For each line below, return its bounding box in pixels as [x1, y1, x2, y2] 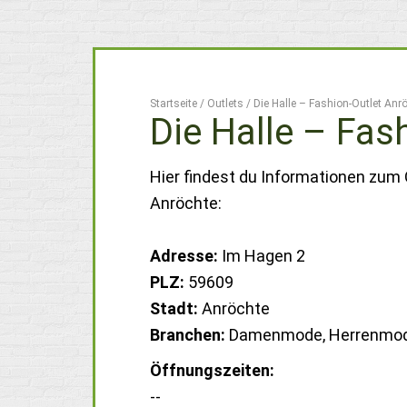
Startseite [150, 97, 197, 110]
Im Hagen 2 [218, 246, 305, 265]
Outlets [207, 97, 243, 110]
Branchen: [150, 325, 225, 344]
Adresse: [150, 246, 218, 265]
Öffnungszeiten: [150, 361, 274, 380]
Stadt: [150, 299, 198, 318]
